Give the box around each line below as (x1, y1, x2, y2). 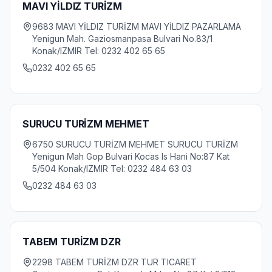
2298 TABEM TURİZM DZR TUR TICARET (32, 257, 197, 267)
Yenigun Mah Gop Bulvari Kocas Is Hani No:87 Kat (32, 151, 229, 161)
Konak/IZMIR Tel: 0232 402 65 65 (32, 46, 165, 56)
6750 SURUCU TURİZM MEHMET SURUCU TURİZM (32, 139, 238, 149)
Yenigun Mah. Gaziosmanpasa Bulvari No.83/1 (32, 33, 212, 44)
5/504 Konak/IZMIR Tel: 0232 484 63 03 (32, 163, 192, 174)
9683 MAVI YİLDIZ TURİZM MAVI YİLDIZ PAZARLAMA (32, 21, 241, 32)
